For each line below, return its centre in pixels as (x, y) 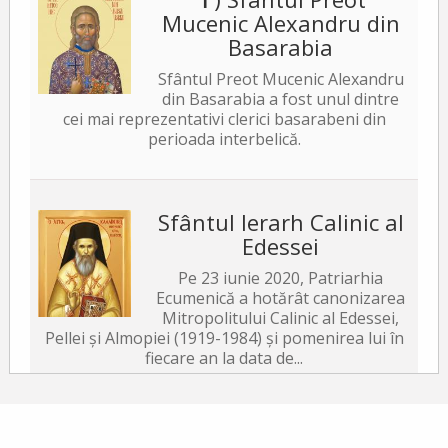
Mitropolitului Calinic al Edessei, (281, 317)
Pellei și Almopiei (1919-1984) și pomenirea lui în (224, 337)
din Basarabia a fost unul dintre (281, 98)
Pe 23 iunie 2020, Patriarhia (281, 277)
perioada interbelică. (224, 138)
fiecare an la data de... (224, 357)
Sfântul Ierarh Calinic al (280, 221)
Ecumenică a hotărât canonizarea (281, 297)
